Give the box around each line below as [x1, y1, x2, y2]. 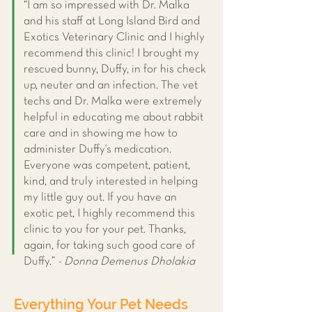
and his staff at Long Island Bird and [24, 16, 200, 26]
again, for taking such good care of [24, 240, 195, 251]
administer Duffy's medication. [24, 144, 171, 155]
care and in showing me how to [24, 128, 178, 139]
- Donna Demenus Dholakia [58, 256, 195, 267]
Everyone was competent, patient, [24, 160, 190, 171]
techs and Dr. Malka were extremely [24, 96, 202, 107]
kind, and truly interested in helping [24, 176, 198, 187]
